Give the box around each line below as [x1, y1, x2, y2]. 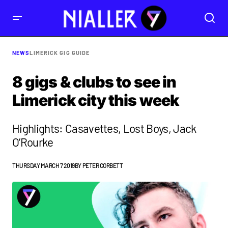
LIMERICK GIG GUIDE [30, 49, 90, 56]
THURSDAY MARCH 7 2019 [12, 162, 75, 169]
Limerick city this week [12, 91, 179, 109]
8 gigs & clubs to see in [12, 73, 177, 91]
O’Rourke [12, 135, 53, 149]
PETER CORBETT [82, 162, 123, 169]
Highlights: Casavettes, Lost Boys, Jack [12, 121, 196, 135]
